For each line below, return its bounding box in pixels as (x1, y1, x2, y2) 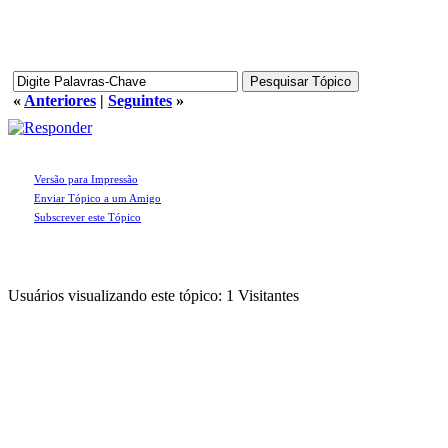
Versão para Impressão (34, 173, 138, 185)
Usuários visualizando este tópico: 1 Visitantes (8, 287, 299, 304)
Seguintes (108, 92, 172, 109)
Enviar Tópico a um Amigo (34, 192, 161, 204)
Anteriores (24, 92, 96, 109)
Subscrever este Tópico (34, 211, 141, 223)
